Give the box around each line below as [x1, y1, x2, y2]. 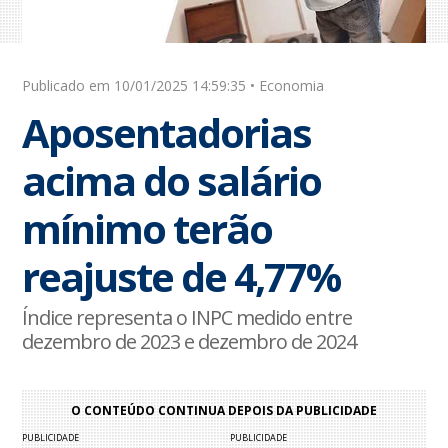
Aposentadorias [22, 105, 312, 161]
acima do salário [22, 153, 322, 209]
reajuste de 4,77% [22, 249, 341, 305]
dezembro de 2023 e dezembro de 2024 [22, 328, 357, 356]
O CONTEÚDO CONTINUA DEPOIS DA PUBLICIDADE [71, 402, 377, 420]
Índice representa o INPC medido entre [22, 304, 353, 332]
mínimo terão [22, 201, 273, 257]
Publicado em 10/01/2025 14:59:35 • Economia [22, 76, 325, 96]
